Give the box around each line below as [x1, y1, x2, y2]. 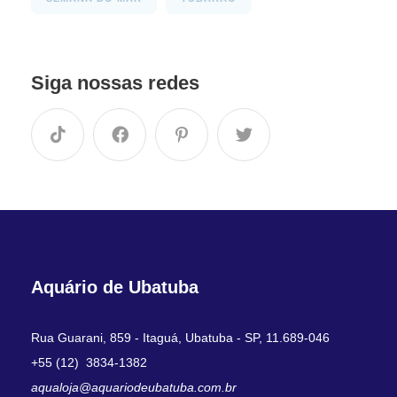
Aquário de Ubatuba [31, 277, 198, 298]
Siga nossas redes [31, 72, 199, 95]
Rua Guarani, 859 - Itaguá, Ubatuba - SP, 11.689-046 [31, 331, 330, 346]
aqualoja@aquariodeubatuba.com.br [31, 380, 237, 395]
